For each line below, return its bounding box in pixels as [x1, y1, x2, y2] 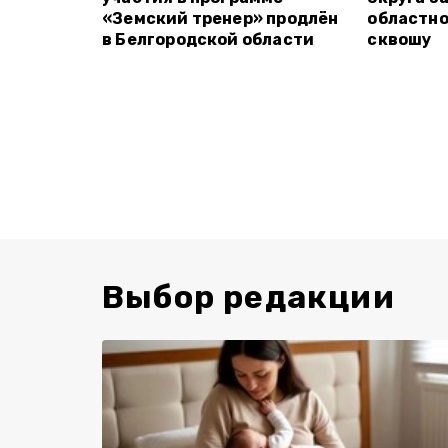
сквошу [367, 30, 432, 49]
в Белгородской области [102, 30, 315, 49]
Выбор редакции [102, 278, 395, 316]
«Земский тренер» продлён [102, 9, 339, 28]
